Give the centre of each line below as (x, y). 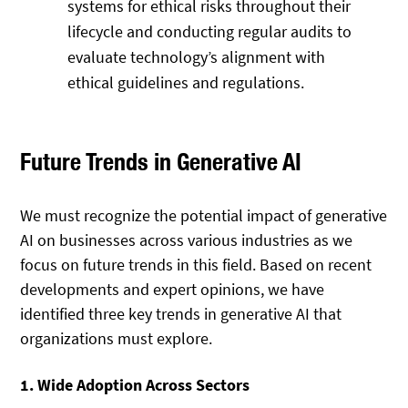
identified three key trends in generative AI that (181, 314)
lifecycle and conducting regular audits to (210, 31)
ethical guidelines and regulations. (186, 82)
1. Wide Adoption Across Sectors (135, 384)
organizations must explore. (117, 339)
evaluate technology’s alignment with (197, 56)
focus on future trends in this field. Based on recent (196, 265)
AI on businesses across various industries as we (187, 240)
